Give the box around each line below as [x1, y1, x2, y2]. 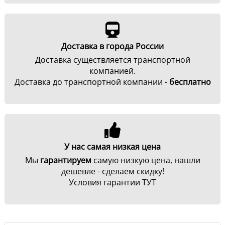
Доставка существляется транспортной [35, 54, 190, 66]
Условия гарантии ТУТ [69, 177, 156, 188]
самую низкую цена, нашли [91, 155, 200, 166]
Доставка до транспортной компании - [14, 76, 169, 88]
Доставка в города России [61, 41, 164, 52]
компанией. [89, 65, 136, 77]
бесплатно [169, 76, 211, 88]
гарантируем [40, 155, 91, 166]
